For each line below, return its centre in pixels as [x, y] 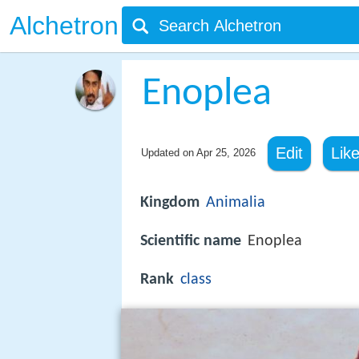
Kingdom [170, 203]
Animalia [236, 203]
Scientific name [191, 242]
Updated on [168, 153]
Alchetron [64, 26]
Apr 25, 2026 [226, 153]
